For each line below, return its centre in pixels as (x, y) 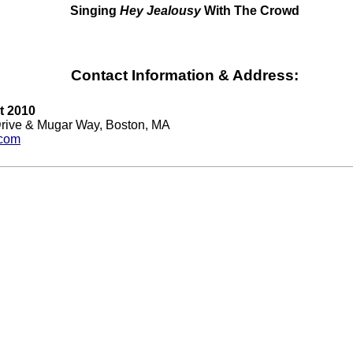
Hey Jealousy (160, 11)
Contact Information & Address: (185, 75)
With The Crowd (250, 11)
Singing (95, 11)
